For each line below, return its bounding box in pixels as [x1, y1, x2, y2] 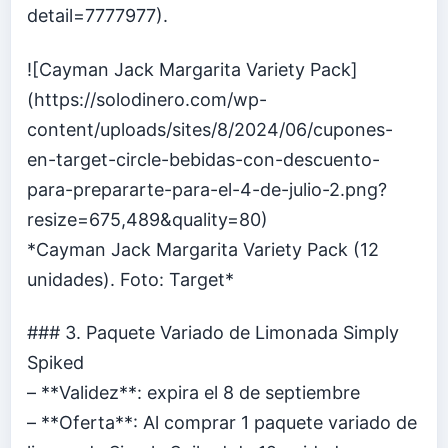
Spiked [27, 352, 84, 374]
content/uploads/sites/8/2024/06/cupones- [27, 118, 393, 140]
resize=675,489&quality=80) [27, 208, 268, 230]
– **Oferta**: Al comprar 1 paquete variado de [27, 412, 417, 434]
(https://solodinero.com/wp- [27, 88, 267, 110]
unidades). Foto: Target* [27, 268, 234, 290]
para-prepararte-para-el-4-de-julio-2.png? [27, 178, 387, 200]
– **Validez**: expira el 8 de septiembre [27, 382, 360, 404]
